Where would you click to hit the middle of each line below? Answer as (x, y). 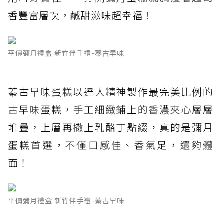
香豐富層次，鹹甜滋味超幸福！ (80, 15)
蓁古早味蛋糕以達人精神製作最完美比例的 (110, 92)
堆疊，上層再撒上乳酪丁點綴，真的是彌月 (110, 127)
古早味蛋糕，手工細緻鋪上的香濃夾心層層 (110, 110)
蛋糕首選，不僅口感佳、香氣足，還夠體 (110, 145)
